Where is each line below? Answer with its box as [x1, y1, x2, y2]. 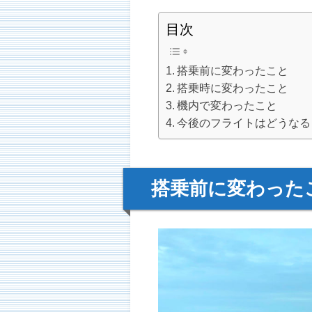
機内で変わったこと [177, 99, 278, 111]
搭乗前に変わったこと [177, 64, 289, 76]
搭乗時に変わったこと [177, 81, 289, 93]
